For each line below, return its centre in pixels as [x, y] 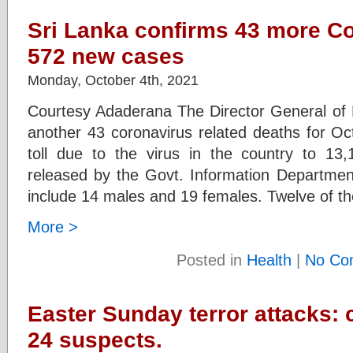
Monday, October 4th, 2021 [113, 80]
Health [269, 260]
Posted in [211, 260]
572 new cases [106, 56]
